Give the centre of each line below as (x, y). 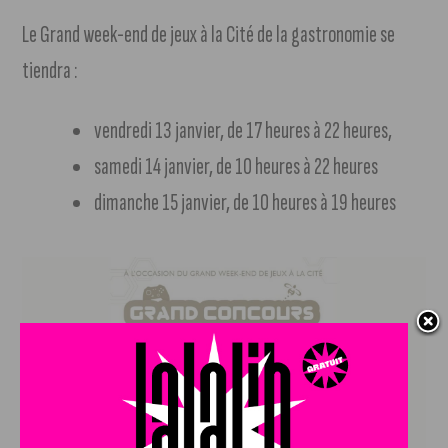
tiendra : (50, 70)
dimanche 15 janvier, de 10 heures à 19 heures (245, 202)
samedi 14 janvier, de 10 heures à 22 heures (236, 166)
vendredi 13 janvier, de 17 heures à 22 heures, (243, 130)
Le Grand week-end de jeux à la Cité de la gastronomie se (209, 34)
